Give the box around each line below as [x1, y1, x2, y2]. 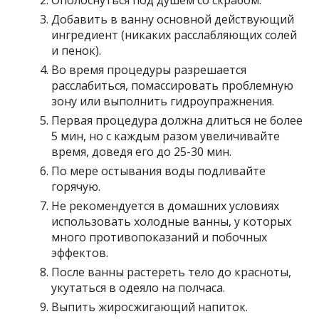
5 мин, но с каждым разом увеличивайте [51, 128, 281, 145]
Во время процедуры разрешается [51, 62, 247, 78]
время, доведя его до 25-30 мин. [51, 144, 232, 160]
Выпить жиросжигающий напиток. [51, 299, 249, 315]
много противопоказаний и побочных [51, 229, 268, 246]
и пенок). [51, 43, 102, 59]
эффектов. [51, 245, 109, 261]
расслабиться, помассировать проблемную [51, 78, 294, 94]
